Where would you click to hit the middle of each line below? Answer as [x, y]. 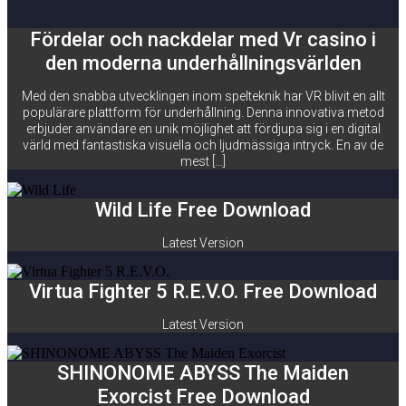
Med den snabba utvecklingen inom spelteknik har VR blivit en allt [203, 96]
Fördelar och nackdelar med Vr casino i [203, 39]
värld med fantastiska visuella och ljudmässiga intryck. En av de [203, 145]
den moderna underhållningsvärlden [203, 63]
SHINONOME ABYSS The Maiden [203, 373]
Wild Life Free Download [203, 210]
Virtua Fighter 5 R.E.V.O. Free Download [203, 291]
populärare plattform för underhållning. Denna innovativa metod [203, 112]
